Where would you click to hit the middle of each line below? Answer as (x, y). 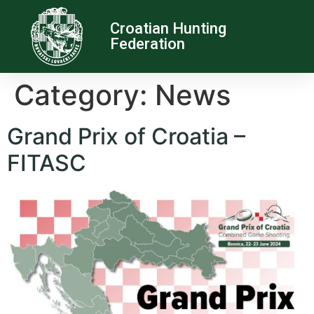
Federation (148, 44)
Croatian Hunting (169, 28)
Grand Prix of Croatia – (126, 136)
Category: (84, 95)
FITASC (47, 163)
